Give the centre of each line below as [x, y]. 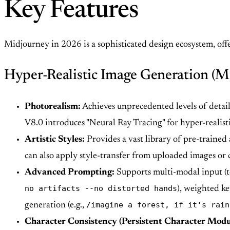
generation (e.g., [55, 206]
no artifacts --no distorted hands [101, 188]
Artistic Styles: [55, 140]
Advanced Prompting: [70, 173]
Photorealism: [53, 107]
